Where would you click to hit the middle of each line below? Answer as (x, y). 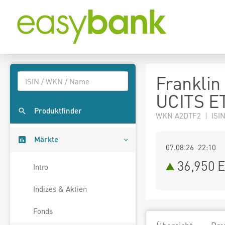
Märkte (46, 139)
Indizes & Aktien (60, 189)
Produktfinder (58, 111)
